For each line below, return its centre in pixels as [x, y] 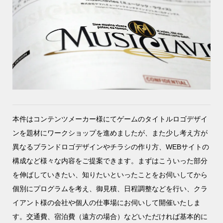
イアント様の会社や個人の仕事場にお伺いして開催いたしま [106, 203]
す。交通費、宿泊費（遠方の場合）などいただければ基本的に [110, 217]
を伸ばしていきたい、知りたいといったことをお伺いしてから [110, 175]
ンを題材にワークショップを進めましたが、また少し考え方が [110, 133]
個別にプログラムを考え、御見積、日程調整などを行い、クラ [110, 189]
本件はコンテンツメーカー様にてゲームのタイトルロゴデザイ [110, 119]
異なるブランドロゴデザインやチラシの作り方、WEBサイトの [111, 147]
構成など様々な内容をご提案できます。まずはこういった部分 [110, 161]
